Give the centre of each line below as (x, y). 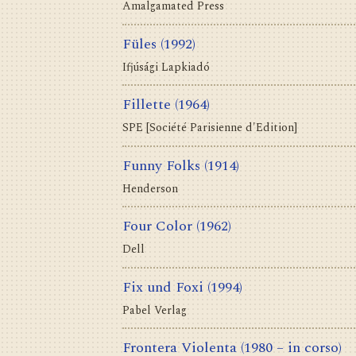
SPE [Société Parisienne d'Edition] (210, 128)
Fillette (147, 105)
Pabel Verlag (155, 310)
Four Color (157, 226)
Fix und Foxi (163, 287)
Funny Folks (161, 165)
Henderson (150, 188)
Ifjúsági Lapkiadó (166, 67)
